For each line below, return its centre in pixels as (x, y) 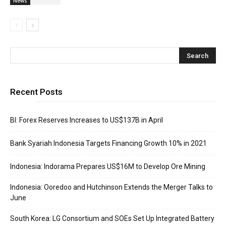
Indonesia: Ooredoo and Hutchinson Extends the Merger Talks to (111, 187)
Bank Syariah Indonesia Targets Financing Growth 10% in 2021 (108, 143)
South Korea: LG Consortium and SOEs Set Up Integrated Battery (112, 218)
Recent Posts (36, 92)
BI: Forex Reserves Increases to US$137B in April (87, 120)
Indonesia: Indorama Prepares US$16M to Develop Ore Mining (108, 166)
